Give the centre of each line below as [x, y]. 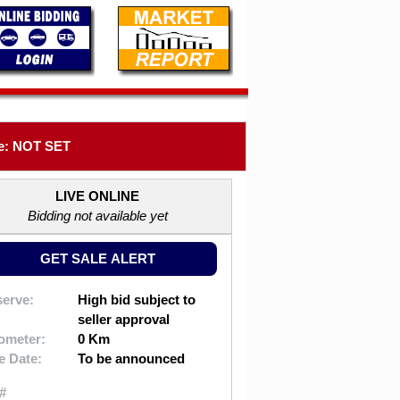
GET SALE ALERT [97, 258]
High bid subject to [137, 300]
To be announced [132, 358]
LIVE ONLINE [98, 196]
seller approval [124, 319]
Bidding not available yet [97, 216]
